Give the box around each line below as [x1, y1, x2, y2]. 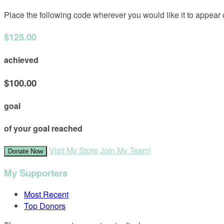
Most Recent [24, 188, 68, 200]
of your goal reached [4, 122, 82, 134]
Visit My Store [49, 144, 98, 156]
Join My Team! [100, 144, 151, 156]
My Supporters [4, 165, 67, 179]
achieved [4, 53, 38, 65]
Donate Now [8, 147, 43, 155]
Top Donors [24, 200, 65, 212]
